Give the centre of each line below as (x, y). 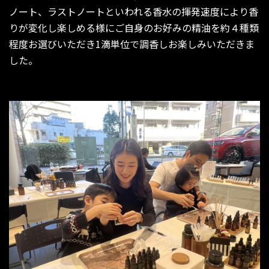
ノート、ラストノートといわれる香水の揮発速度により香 (134, 11)
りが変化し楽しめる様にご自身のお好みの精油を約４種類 (134, 27)
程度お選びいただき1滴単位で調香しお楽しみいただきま (132, 44)
